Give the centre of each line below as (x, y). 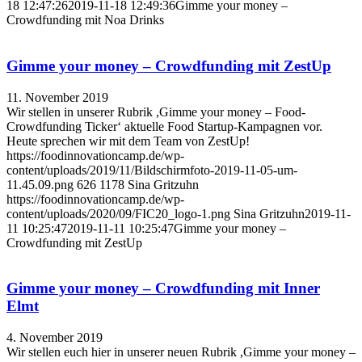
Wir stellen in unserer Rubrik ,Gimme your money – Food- (156, 112)
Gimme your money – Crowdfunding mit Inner (163, 288)
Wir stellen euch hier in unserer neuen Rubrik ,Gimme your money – (181, 351)
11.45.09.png (40, 184)
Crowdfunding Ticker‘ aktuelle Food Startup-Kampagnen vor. (164, 126)
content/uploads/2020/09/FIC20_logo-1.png (118, 213)
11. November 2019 (57, 97)
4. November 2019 (55, 337)
